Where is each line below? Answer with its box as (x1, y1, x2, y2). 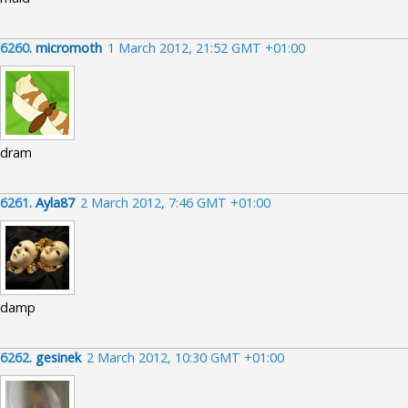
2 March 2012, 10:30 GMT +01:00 (87, 349, 284, 366)
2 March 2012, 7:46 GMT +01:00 (80, 194, 270, 211)
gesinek (36, 349, 81, 366)
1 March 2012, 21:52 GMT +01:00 (107, 39, 305, 56)
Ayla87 (36, 194, 75, 211)
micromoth (36, 39, 102, 56)
